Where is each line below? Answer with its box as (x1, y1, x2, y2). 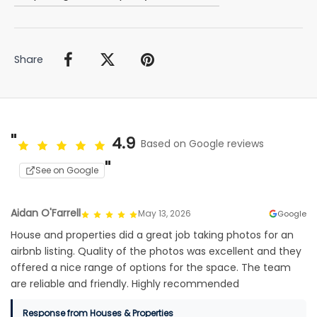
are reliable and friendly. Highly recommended (11, 277, 239, 292)
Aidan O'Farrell (11, 206, 81, 221)
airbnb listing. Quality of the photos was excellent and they (11, 244, 301, 259)
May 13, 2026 (138, 207, 191, 219)
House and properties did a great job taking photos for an (11, 228, 294, 243)
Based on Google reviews (141, 137, 264, 151)
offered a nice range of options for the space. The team (11, 260, 291, 275)
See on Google (35, 164, 98, 177)
